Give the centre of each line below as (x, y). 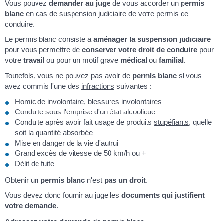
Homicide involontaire (49, 102)
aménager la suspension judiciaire (152, 39)
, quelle (200, 122)
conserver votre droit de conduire (140, 50)
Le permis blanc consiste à (49, 39)
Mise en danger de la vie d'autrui (67, 143)
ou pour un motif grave (82, 60)
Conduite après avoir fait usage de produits (84, 122)
